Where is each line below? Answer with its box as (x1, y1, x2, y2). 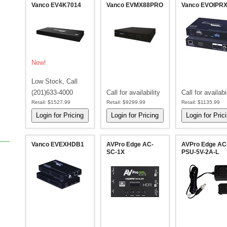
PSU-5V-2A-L (181, 148, 219, 156)
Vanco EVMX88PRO (106, 2, 163, 9)
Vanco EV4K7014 (31, 2, 81, 9)
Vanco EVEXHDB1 (31, 141, 84, 148)
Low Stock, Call (31, 78, 78, 85)
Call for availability (106, 89, 160, 96)
